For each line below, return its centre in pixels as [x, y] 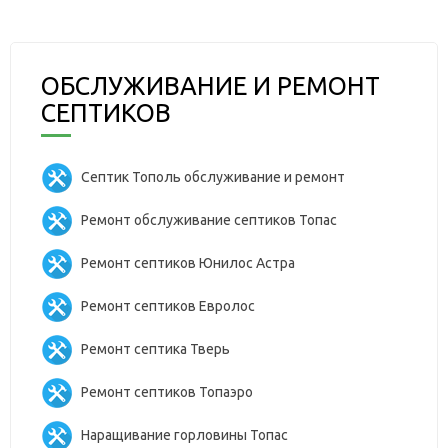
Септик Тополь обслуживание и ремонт [213, 176]
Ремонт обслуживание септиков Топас [209, 219]
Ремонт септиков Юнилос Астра [188, 262]
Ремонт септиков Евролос [168, 305]
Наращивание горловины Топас [184, 434]
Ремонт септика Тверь [155, 348]
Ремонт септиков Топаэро [167, 391]
